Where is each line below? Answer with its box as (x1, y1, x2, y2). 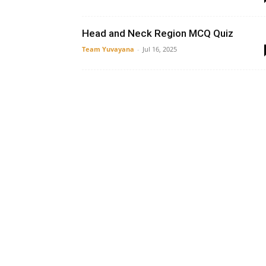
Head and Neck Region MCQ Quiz (82, 27, 233, 39)
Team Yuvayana (82, 45, 134, 53)
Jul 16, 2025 (142, 45, 177, 53)
